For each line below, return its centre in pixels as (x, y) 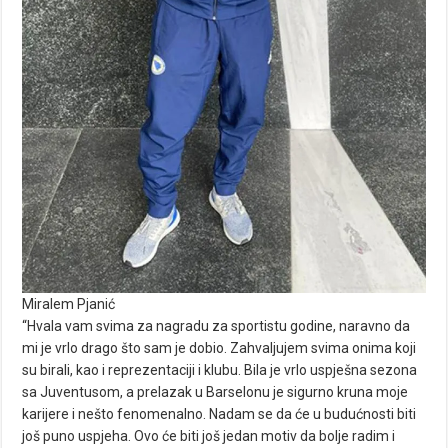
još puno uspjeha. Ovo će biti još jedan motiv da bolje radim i (209, 436)
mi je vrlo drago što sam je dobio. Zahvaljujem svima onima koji (219, 348)
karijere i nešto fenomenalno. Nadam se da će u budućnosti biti (219, 414)
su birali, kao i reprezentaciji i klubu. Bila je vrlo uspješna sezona (220, 370)
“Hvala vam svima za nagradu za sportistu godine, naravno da (216, 326)
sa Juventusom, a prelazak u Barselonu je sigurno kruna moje (215, 392)
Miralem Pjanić (69, 304)
